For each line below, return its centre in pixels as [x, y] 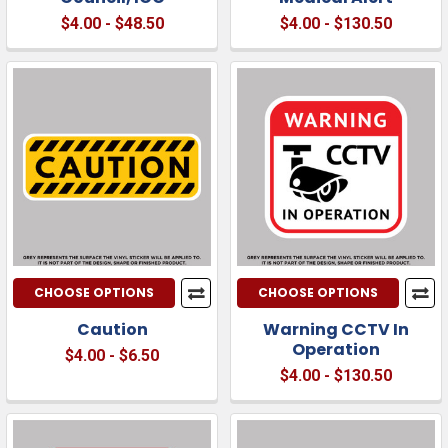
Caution [112, 329]
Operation [336, 349]
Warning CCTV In [336, 329]
